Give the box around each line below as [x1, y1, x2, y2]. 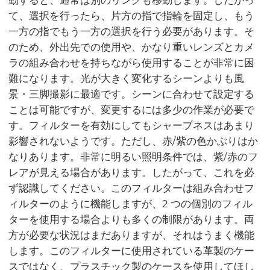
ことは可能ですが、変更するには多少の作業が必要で [8, 103, 255, 116]
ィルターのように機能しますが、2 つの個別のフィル [8, 197, 253, 210]
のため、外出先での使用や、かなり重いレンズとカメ [8, 40, 255, 53]
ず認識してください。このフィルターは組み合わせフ [8, 181, 255, 194]
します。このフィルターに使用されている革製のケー [8, 244, 255, 257]
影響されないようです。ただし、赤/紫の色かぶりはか [8, 134, 259, 147]
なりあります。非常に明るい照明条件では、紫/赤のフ [8, 150, 259, 163]
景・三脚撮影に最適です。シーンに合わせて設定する [8, 87, 255, 100]
